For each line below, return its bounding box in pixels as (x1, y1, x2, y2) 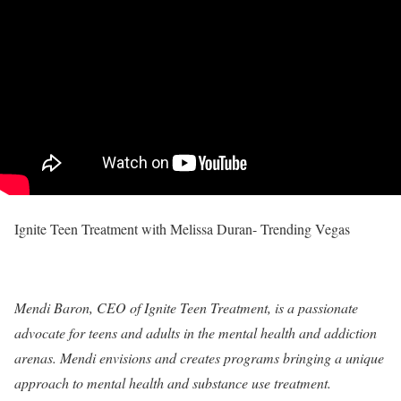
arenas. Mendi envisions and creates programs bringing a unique (14, 347, 384, 367)
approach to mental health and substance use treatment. (14, 372, 331, 392)
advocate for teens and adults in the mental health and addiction (14, 322, 377, 342)
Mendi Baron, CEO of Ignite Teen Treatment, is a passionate (14, 297, 358, 317)
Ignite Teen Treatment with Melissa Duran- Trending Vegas (14, 218, 350, 238)
